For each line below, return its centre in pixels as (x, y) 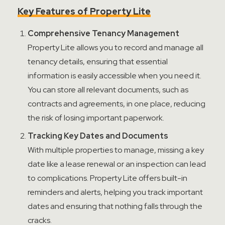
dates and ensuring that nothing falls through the (115, 206)
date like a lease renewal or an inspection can (109, 164)
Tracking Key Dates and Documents (98, 136)
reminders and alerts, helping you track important (115, 192)
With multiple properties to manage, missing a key (116, 150)
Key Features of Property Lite (84, 11)
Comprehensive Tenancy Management (103, 33)
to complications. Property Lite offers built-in (107, 178)
